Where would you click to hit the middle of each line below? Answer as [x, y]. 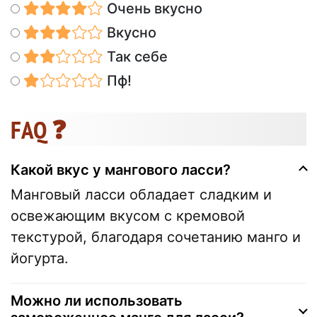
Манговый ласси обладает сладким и [141, 194]
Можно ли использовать [97, 300]
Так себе [135, 56]
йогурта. [40, 258]
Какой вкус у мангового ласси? [121, 169]
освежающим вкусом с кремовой [128, 215]
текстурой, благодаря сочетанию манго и [156, 237]
